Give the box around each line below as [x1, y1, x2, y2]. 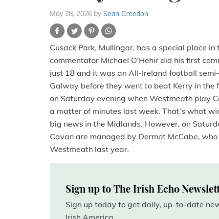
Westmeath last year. [50, 144, 131, 154]
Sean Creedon [103, 9, 148, 19]
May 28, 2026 [50, 9, 92, 19]
